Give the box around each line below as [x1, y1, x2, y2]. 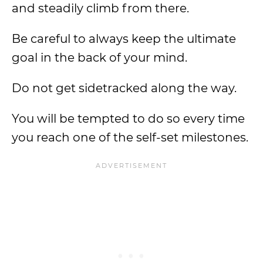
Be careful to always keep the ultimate [12, 32, 236, 46]
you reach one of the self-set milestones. [12, 130, 248, 144]
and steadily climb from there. [12, 1, 189, 15]
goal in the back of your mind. [12, 50, 187, 65]
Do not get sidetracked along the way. [12, 81, 237, 95]
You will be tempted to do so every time [12, 112, 245, 126]
